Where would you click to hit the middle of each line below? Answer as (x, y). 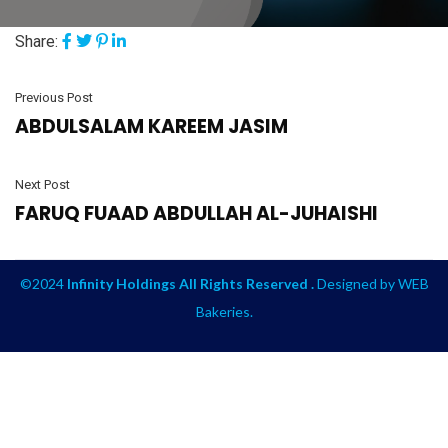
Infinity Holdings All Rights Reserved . (190, 284)
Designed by (355, 284)
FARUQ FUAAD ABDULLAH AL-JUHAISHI (196, 214)
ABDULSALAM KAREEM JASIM (151, 127)
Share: (36, 42)
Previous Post (54, 98)
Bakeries (222, 312)
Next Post (42, 185)
